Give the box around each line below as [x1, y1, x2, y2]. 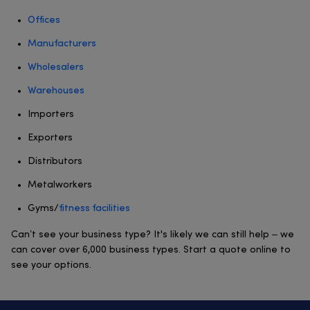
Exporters [28, 133, 75, 143]
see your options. [11, 260, 91, 270]
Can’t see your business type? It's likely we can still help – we [11, 230, 294, 239]
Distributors [28, 156, 85, 166]
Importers [28, 109, 77, 119]
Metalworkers [28, 180, 95, 190]
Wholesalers [28, 62, 84, 72]
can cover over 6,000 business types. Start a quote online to [11, 245, 291, 255]
